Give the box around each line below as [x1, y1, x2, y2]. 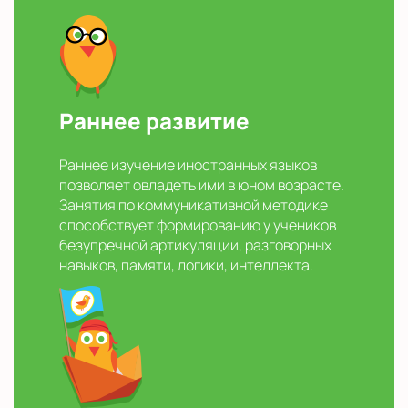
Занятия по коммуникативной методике [59, 195, 328, 216]
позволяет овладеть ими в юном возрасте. [59, 175, 344, 196]
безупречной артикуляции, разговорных [59, 235, 331, 256]
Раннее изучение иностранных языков [59, 155, 317, 176]
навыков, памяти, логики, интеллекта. [59, 255, 313, 276]
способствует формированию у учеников [59, 215, 336, 236]
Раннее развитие [59, 106, 250, 137]
